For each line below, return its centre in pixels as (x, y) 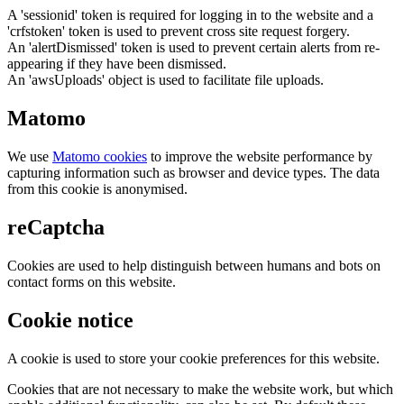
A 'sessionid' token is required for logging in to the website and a (190, 15)
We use (30, 157)
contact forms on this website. (92, 281)
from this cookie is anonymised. (97, 189)
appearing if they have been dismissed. (117, 64)
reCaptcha (56, 227)
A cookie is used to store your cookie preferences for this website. (193, 358)
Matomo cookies (100, 157)
